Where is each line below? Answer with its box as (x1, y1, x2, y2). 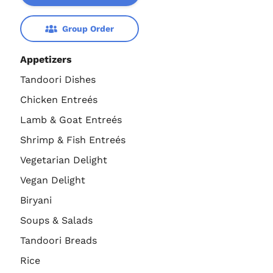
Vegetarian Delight (20, 154, 107, 166)
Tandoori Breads (20, 235, 97, 247)
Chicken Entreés (20, 94, 97, 106)
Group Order (62, 24, 114, 34)
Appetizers (20, 54, 72, 66)
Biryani (20, 194, 52, 207)
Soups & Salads (20, 214, 93, 227)
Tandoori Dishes (20, 74, 96, 86)
